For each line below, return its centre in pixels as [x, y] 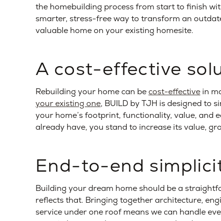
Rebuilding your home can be [92, 91]
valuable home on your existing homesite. [114, 30]
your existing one [68, 103]
